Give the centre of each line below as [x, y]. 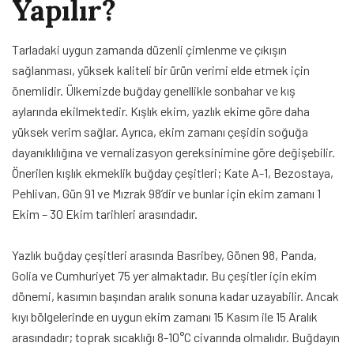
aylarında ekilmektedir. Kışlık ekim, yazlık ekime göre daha [161, 111]
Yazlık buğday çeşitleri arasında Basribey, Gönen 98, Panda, [164, 254]
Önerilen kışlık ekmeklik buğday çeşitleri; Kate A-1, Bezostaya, [173, 172]
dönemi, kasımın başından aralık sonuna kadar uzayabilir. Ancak [175, 296]
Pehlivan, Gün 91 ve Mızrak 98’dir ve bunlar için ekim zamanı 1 [166, 193]
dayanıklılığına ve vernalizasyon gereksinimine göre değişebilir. [173, 152]
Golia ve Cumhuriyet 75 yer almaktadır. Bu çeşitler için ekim [164, 275]
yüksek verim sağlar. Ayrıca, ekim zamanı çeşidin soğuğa [160, 131]
